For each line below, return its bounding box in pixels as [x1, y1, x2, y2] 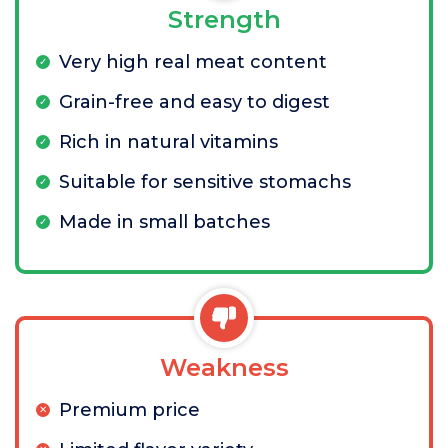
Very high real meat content [59, 51, 327, 73]
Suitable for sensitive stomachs [59, 171, 351, 193]
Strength [167, 5, 281, 34]
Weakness [159, 353, 289, 382]
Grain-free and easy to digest [59, 91, 330, 113]
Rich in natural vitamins [59, 131, 278, 153]
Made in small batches [59, 211, 270, 233]
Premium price [59, 399, 200, 421]
